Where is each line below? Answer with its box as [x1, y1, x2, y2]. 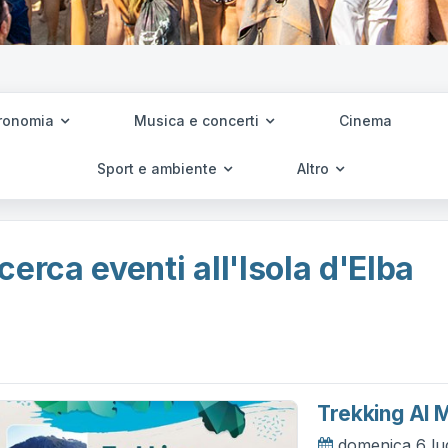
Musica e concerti [133, 112, 263, 129]
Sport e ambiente [97, 160, 221, 177]
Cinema [338, 112, 392, 129]
